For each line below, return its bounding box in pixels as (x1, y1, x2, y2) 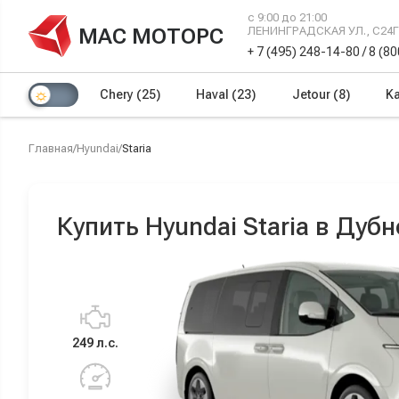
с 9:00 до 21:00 (248, 11, 328, 24)
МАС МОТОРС (78, 23, 224, 49)
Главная (28, 142, 73, 155)
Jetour (291, 87, 333, 102)
